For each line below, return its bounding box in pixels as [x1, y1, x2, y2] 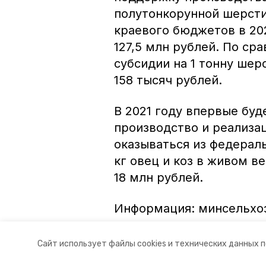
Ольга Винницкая [151, 231, 218, 242]
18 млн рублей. [114, 170, 203, 185]
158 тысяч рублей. [114, 72, 222, 87]
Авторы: [114, 231, 147, 242]
